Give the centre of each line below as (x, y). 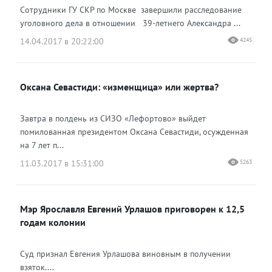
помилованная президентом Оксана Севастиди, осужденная (134, 132)
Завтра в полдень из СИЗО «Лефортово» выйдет (113, 118)
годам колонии (53, 222)
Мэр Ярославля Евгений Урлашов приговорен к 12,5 (132, 209)
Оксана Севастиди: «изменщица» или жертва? (119, 87)
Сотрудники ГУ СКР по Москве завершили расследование (131, 10)
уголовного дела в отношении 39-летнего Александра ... (130, 23)
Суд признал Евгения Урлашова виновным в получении (125, 254)
